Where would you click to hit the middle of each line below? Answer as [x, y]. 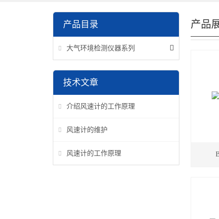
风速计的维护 [87, 130]
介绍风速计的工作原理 [100, 106]
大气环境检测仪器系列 [100, 48]
